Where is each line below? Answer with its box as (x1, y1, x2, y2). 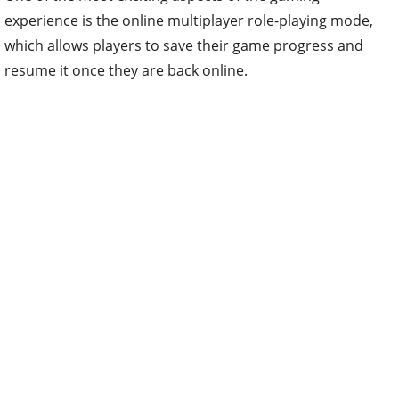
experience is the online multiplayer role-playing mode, (4, 11, 373, 31)
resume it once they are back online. (4, 61, 248, 81)
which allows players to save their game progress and (4, 36, 363, 56)
